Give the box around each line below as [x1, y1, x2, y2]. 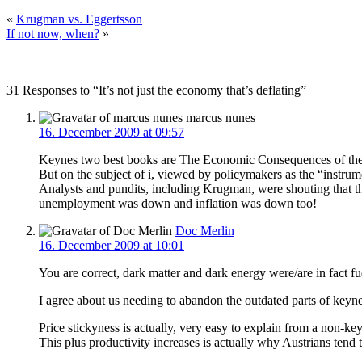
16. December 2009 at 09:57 [39, 124, 184, 139]
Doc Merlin [175, 223, 234, 238]
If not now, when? [6, 26, 99, 40]
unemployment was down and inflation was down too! [39, 196, 317, 210]
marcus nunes [183, 110, 255, 124]
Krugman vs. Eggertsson [16, 11, 142, 26]
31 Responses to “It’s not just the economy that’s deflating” [6, 82, 306, 97]
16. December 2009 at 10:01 [39, 238, 184, 252]
